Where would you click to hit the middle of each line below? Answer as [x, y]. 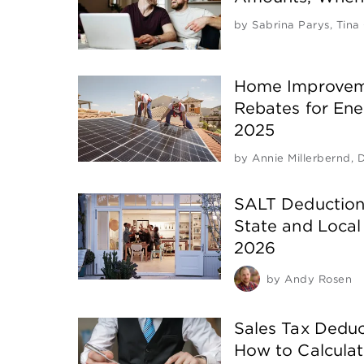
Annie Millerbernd [301, 158]
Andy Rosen [318, 279]
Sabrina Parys [291, 24]
